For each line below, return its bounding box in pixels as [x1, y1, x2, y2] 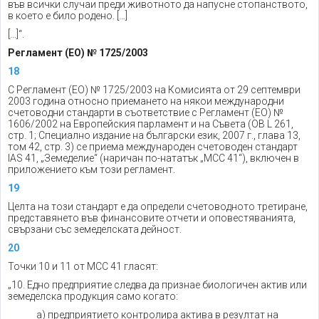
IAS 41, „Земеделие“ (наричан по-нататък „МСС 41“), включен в [8, 152, 299, 164]
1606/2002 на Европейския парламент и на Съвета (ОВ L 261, [8, 118, 293, 130]
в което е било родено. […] [8, 10, 127, 21]
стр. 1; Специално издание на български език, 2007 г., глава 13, [8, 130, 300, 141]
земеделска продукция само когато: [8, 291, 178, 302]
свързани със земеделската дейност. [8, 224, 182, 235]
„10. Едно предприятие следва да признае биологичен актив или [8, 279, 307, 291]
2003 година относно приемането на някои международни [8, 95, 284, 107]
